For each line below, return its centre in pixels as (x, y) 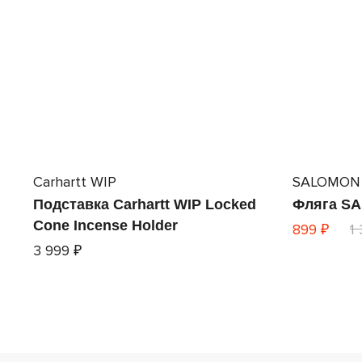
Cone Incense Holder (105, 225)
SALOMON (326, 181)
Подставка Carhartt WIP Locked (144, 204)
